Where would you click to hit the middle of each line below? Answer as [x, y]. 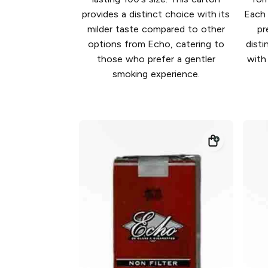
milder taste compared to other [156, 29]
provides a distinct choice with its [156, 14]
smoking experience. [156, 74]
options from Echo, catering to [156, 44]
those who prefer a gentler [156, 59]
